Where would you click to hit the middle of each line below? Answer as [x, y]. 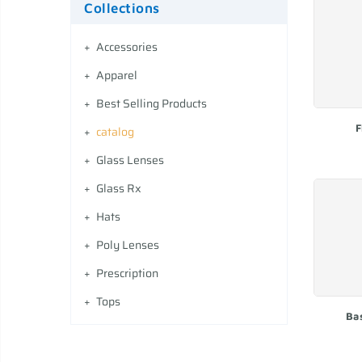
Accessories [127, 47]
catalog [115, 132]
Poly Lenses [128, 245]
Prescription [127, 274]
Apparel [117, 76]
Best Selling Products [152, 104]
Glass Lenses [130, 160]
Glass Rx [119, 189]
